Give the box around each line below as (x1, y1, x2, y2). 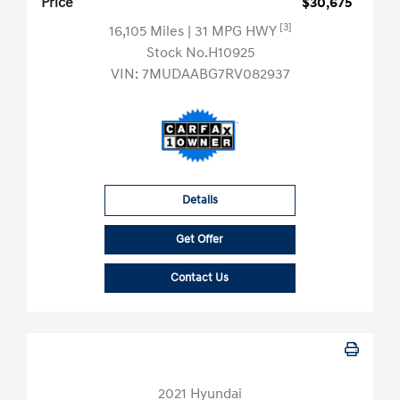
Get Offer (176, 232, 224, 247)
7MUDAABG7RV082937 (141, 65, 290, 84)
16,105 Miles (108, 22, 187, 41)
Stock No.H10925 (146, 44, 254, 62)
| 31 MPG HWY (187, 22, 279, 41)
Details (181, 193, 218, 208)
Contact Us (171, 271, 229, 286)
